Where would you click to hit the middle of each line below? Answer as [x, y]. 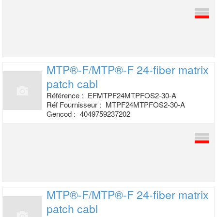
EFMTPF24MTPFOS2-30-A [132, 95]
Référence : [66, 95]
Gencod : [62, 114]
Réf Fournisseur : [75, 104]
